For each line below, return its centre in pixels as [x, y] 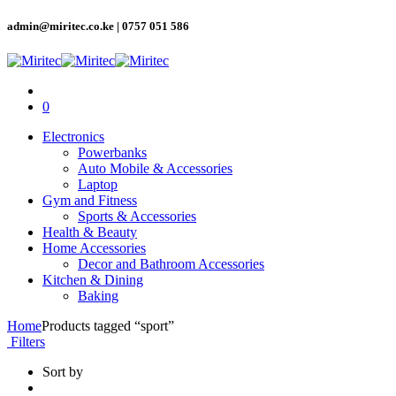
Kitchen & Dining [93, 280]
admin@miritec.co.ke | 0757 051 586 [98, 27]
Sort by [63, 372]
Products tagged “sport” [108, 326]
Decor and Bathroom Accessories [171, 264]
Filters [26, 342]
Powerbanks [112, 153]
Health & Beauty [90, 232]
